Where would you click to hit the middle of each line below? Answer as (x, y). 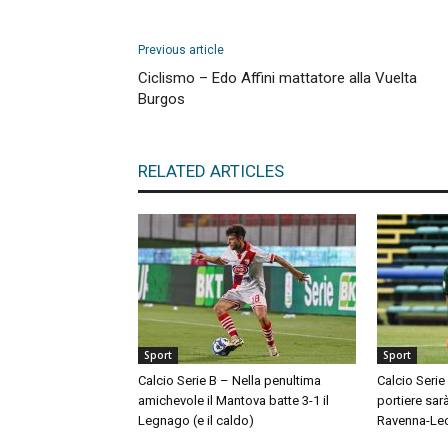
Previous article (181, 50)
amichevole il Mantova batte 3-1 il (233, 400)
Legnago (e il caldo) (196, 420)
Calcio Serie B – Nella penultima (229, 380)
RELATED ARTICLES (211, 171)
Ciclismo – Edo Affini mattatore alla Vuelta (277, 78)
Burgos (161, 99)
